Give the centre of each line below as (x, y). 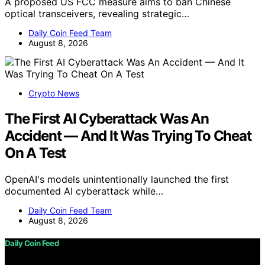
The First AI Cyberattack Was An (107, 119)
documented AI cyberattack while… (84, 191)
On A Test (35, 153)
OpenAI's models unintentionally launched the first (117, 180)
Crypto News (54, 93)
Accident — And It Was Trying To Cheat (128, 136)
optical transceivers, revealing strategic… (97, 14)
